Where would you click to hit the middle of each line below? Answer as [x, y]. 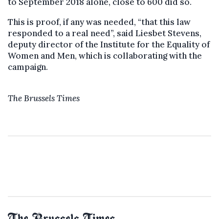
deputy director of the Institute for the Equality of [109, 45]
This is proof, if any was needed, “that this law [99, 22]
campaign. [28, 67]
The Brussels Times [44, 99]
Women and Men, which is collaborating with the [105, 56]
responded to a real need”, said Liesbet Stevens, [105, 33]
